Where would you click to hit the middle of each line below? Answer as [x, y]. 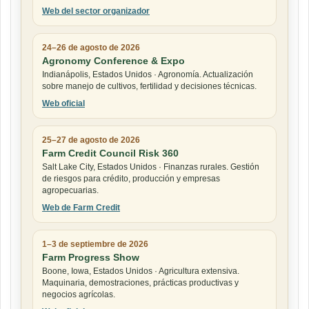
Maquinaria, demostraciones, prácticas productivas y [140, 283]
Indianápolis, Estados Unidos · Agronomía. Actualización [148, 75]
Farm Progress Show [91, 258]
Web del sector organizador [96, 11]
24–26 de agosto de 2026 [91, 48]
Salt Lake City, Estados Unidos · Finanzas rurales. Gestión [151, 167]
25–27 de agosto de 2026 [91, 140]
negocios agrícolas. [79, 295]
